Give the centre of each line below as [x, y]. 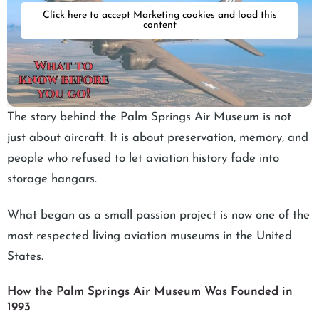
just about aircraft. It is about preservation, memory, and [158, 137]
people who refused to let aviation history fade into [143, 158]
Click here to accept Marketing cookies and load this [159, 16]
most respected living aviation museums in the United [150, 236]
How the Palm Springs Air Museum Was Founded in [150, 292]
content [159, 26]
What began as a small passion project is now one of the [158, 216]
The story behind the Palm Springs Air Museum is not [149, 117]
